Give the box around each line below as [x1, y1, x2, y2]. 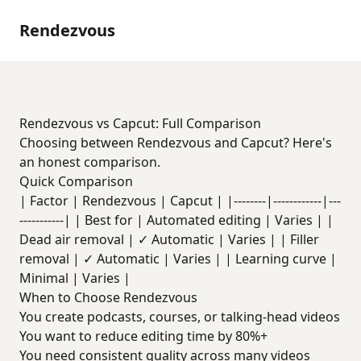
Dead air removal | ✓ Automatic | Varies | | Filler [19, 230, 319, 248]
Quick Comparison [19, 172, 133, 190]
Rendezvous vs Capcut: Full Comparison [19, 114, 261, 132]
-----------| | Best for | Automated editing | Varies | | [19, 211, 334, 229]
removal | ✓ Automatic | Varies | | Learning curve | [19, 250, 337, 268]
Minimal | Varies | [19, 269, 131, 287]
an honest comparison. [19, 153, 160, 171]
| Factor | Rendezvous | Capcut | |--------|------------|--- [19, 192, 341, 210]
